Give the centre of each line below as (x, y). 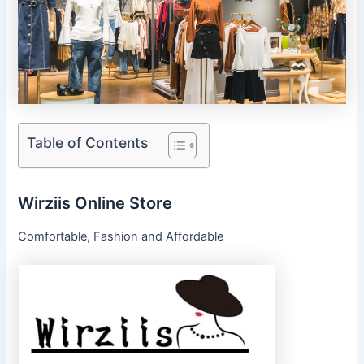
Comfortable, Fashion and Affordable (121, 236)
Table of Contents (88, 142)
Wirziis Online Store (95, 203)
